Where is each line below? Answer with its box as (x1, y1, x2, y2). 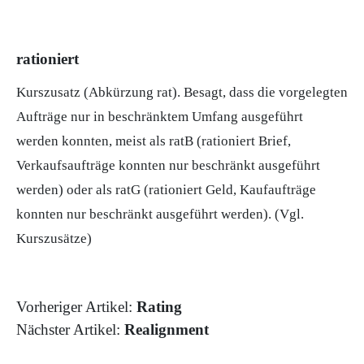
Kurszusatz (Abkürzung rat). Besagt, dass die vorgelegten (16, 84, 348, 101)
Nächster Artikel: (16, 321, 124, 339)
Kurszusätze (16, 231, 87, 247)
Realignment (124, 321, 209, 339)
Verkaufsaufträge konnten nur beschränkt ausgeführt (16, 158, 320, 174)
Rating (136, 298, 182, 316)
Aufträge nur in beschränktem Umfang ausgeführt (16, 109, 303, 125)
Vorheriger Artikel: (16, 298, 136, 316)
